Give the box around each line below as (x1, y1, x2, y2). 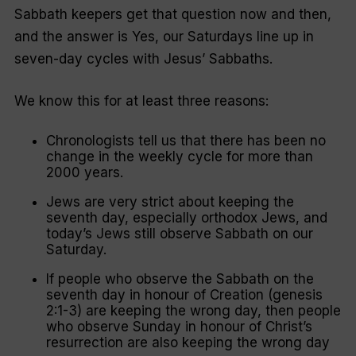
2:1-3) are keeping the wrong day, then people (45, 302, 341, 319)
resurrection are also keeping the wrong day (45, 334, 330, 350)
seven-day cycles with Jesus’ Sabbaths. (14, 50, 273, 67)
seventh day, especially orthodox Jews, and (45, 209, 327, 226)
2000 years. (45, 164, 123, 180)
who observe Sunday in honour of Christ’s (45, 318, 312, 335)
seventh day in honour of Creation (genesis (45, 286, 323, 303)
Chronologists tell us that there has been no (45, 132, 326, 149)
